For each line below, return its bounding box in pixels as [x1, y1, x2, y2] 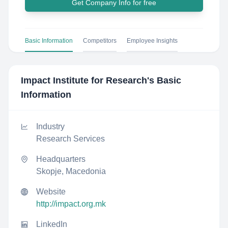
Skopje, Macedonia [36, 167, 106, 176]
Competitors [83, 37, 117, 44]
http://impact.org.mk [36, 199, 106, 208]
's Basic [147, 75, 181, 85]
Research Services [36, 134, 105, 143]
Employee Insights [127, 37, 178, 44]
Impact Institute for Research [21, 75, 147, 85]
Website [36, 187, 66, 196]
